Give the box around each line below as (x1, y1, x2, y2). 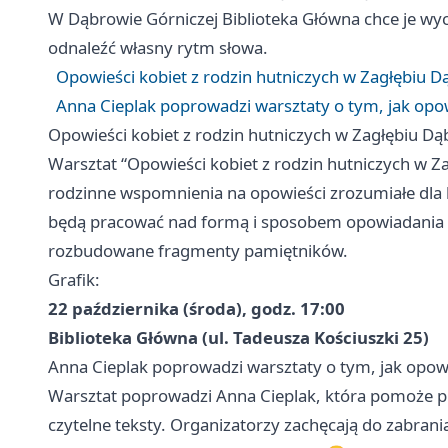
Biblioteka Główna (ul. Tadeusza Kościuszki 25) (48, 326, 429, 350)
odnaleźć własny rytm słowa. (48, 36, 268, 60)
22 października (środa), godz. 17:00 (48, 297, 345, 321)
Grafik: (48, 268, 100, 292)
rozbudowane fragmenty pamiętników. (48, 239, 348, 263)
